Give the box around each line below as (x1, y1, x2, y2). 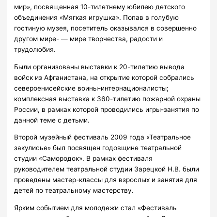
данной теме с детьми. (14, 116, 90, 124)
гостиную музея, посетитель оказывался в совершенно (14, 24, 197, 32)
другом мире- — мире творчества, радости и (14, 35, 163, 43)
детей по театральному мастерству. (14, 186, 134, 195)
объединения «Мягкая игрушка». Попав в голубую (14, 14, 179, 22)
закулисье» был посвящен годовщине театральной (14, 144, 182, 152)
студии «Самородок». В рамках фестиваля (14, 155, 153, 163)
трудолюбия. (14, 46, 56, 54)
